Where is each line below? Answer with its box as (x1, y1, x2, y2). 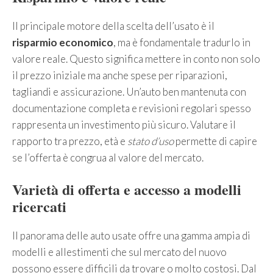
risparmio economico (12, 35, 113, 49)
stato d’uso (127, 134, 174, 147)
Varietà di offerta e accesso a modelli (12, 179, 241, 200)
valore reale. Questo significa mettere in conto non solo (12, 52, 260, 65)
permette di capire (174, 134, 257, 147)
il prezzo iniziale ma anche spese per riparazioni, (12, 68, 227, 82)
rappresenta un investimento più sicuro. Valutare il (12, 118, 236, 131)
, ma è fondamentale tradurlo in (113, 35, 250, 49)
